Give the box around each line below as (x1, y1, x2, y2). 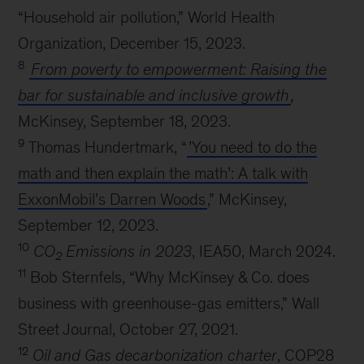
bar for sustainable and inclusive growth (18, 86, 290, 104)
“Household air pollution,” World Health (18, 8, 275, 26)
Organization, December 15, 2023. (18, 34, 246, 52)
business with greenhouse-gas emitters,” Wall (18, 294, 320, 312)
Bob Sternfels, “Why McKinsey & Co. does (26, 268, 310, 286)
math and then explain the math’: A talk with (18, 164, 309, 182)
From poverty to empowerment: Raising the (31, 60, 327, 78)
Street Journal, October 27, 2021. (18, 320, 239, 338)
